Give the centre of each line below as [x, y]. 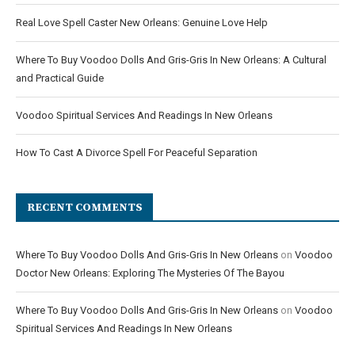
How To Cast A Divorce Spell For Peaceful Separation [137, 152]
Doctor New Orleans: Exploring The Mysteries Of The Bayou [150, 273]
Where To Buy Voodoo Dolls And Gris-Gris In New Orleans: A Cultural [171, 59]
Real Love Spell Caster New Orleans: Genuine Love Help [142, 22]
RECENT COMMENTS [85, 207]
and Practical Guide [60, 78]
